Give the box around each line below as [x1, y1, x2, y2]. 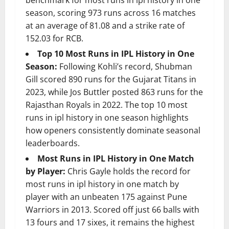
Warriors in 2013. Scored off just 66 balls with [26, 204, 199, 216]
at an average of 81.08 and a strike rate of [26, 20, 185, 32]
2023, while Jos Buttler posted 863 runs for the [26, 86, 203, 98]
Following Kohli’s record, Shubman [57, 61, 192, 73]
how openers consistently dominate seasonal [26, 125, 200, 136]
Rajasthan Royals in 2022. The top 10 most [26, 99, 188, 111]
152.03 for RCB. [26, 33, 83, 44]
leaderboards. [26, 138, 80, 149]
